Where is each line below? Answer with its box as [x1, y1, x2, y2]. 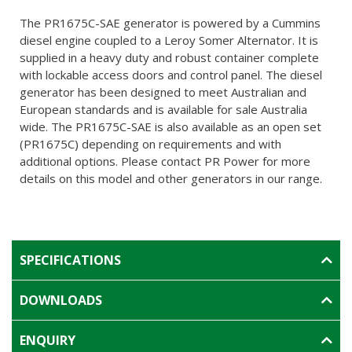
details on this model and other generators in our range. [20, 170, 322, 186]
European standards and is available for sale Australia [20, 101, 307, 117]
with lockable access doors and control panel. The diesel [20, 66, 322, 82]
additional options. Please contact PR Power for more [20, 152, 310, 169]
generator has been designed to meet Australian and [20, 83, 306, 100]
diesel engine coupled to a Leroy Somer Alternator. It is [20, 31, 318, 48]
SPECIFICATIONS [20, 251, 121, 269]
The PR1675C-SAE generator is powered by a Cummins [20, 14, 321, 31]
